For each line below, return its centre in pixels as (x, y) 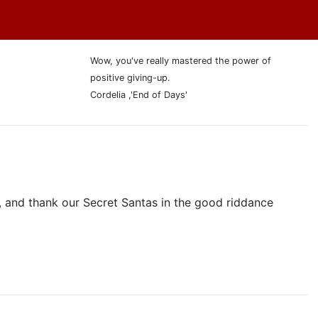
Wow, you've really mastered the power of (181, 61)
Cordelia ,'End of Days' (139, 95)
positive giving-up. (130, 78)
